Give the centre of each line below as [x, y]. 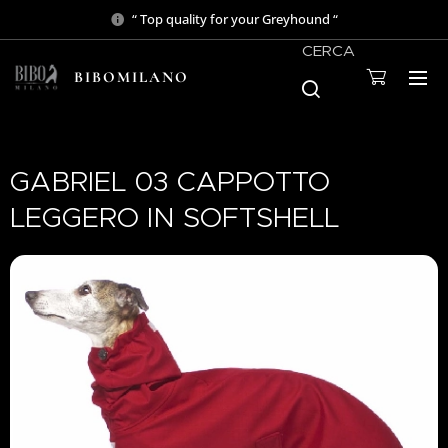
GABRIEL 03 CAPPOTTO [170, 181]
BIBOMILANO [131, 77]
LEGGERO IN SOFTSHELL [174, 217]
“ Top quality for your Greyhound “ [235, 18]
